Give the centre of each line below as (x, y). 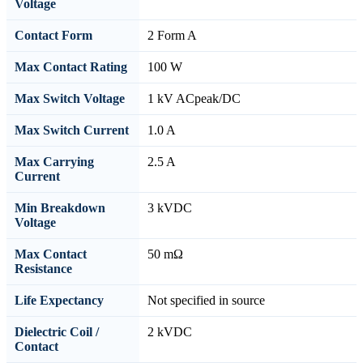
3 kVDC (170, 208)
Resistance (43, 269)
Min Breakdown (60, 208)
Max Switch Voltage (70, 99)
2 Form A (172, 36)
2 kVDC (170, 332)
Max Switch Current (72, 130)
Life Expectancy (59, 301)
